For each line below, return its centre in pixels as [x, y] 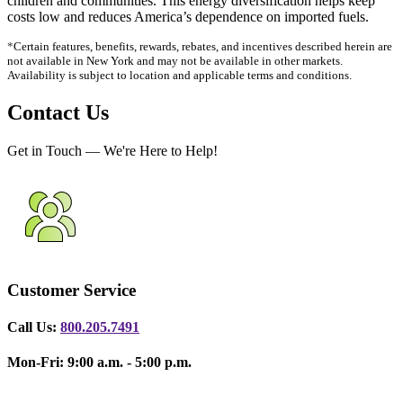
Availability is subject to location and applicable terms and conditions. [179, 76]
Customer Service [72, 290]
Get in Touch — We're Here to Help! [112, 150]
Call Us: [34, 327]
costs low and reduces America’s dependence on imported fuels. [188, 17]
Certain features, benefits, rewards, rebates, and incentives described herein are [203, 47]
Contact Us [58, 112]
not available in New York [71, 61]
